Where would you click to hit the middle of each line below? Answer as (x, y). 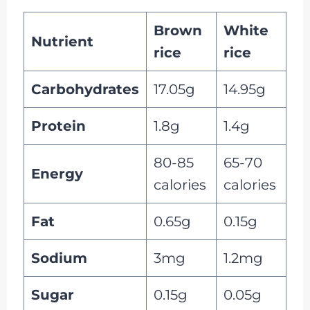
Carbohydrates (85, 89)
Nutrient (62, 41)
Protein (58, 126)
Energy (57, 173)
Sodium (59, 258)
